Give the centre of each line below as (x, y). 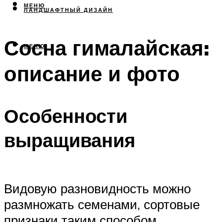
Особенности (66, 115)
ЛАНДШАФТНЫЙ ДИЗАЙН (68, 10)
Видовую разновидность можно (97, 189)
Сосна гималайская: (107, 48)
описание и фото (92, 74)
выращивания (70, 140)
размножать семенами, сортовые (102, 204)
